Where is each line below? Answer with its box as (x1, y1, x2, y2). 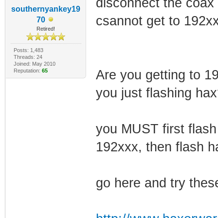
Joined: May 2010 (13, 60, 55, 67)
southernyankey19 (11, 4, 81, 13)
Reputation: (13, 67, 42, 73)
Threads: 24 (13, 54, 42, 60)
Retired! (36, 25, 55, 32)
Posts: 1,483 (13, 47, 43, 53)
